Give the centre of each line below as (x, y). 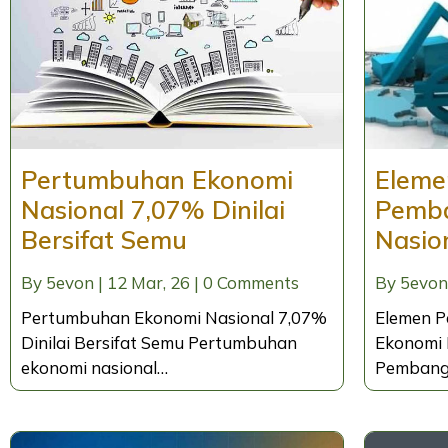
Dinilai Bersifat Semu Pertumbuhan (159, 343)
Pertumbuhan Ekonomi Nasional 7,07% (174, 318)
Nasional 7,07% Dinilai (153, 210)
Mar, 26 (160, 283)
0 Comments (251, 283)
